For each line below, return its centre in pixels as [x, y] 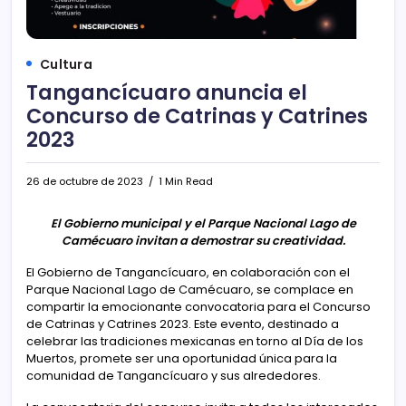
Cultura [66, 64]
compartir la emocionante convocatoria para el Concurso [198, 306]
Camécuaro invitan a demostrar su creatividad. [203, 240]
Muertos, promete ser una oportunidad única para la [182, 358]
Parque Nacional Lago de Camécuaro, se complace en [190, 289]
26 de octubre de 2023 [85, 181]
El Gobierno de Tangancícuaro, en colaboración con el [188, 272]
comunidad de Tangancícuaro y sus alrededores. [174, 375]
